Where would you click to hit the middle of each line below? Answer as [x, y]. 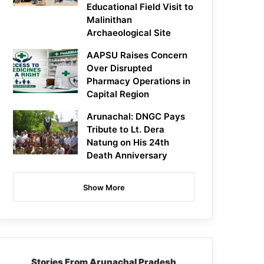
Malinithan [110, 20]
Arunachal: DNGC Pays [136, 117]
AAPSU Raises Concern [137, 55]
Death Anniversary [127, 156]
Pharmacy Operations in [139, 81]
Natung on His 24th [128, 143]
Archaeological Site [129, 33]
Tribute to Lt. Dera [126, 130]
